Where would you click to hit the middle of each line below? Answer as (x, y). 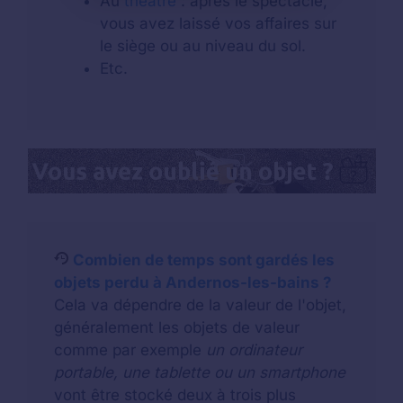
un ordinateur (254, 350)
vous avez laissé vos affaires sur (218, 24)
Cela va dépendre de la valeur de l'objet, (200, 305)
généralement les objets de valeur (177, 328)
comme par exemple (130, 350)
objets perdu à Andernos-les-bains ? (193, 283)
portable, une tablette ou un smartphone (200, 373)
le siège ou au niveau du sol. (203, 46)
